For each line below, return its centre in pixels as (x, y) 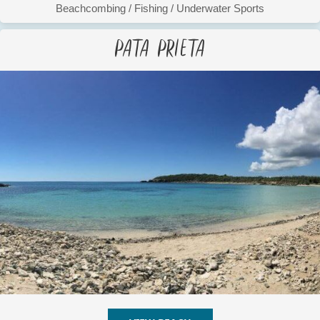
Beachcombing (91, 8)
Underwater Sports (220, 8)
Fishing (151, 8)
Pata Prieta (160, 46)
